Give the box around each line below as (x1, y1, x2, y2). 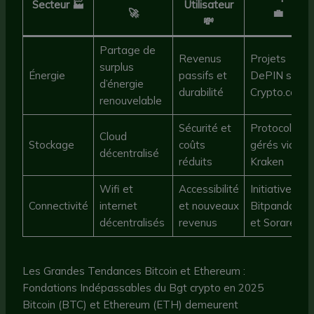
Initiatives (250, 182, 297, 196)
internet (99, 198, 137, 212)
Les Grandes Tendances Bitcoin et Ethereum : (22, 264, 246, 278)
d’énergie (99, 76, 144, 90)
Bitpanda (250, 198, 295, 212)
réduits (178, 154, 212, 168)
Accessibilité (178, 182, 239, 196)
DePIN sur (250, 68, 301, 82)
